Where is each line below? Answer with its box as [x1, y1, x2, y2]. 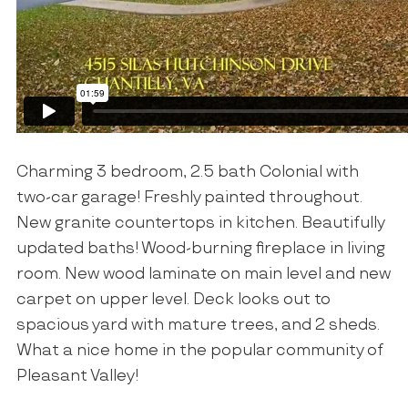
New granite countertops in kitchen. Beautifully [15, 214, 384, 233]
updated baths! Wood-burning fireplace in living [15, 240, 385, 259]
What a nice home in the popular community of [15, 342, 383, 361]
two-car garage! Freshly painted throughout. [15, 189, 362, 208]
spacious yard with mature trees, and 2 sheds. [15, 316, 380, 335]
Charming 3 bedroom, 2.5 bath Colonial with [15, 163, 359, 182]
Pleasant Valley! [15, 367, 138, 386]
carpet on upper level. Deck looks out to [15, 291, 331, 310]
